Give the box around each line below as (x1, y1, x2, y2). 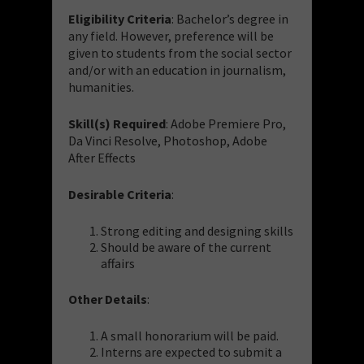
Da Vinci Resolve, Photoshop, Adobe (68, 132, 267, 149)
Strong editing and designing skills (101, 222, 293, 239)
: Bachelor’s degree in (171, 10, 288, 27)
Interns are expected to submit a (101, 343, 282, 360)
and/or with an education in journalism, (68, 61, 286, 78)
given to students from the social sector (68, 44, 292, 61)
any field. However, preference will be (68, 27, 274, 44)
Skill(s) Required (68, 115, 166, 132)
